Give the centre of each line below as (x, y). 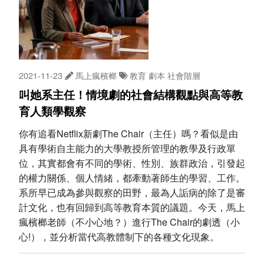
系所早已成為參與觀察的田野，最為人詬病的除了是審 (132, 192)
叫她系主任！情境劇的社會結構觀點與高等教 (131, 95)
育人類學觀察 (52, 111)
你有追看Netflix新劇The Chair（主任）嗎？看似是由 (128, 133)
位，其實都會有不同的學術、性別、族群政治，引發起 (132, 163)
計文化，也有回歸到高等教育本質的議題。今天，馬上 (132, 207)
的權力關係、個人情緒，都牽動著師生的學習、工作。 (132, 177)
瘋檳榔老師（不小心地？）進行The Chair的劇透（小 (129, 222)
